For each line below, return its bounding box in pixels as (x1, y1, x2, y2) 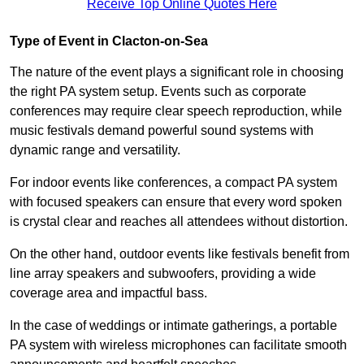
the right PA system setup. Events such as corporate (10, 84, 306, 99)
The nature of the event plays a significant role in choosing (10, 65, 344, 80)
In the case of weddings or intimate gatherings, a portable (10, 318, 337, 333)
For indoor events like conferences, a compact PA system (10, 175, 337, 190)
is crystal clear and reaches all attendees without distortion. (10, 214, 348, 229)
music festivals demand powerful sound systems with (10, 123, 314, 138)
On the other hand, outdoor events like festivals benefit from (10, 247, 349, 262)
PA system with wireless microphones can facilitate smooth (10, 338, 347, 353)
